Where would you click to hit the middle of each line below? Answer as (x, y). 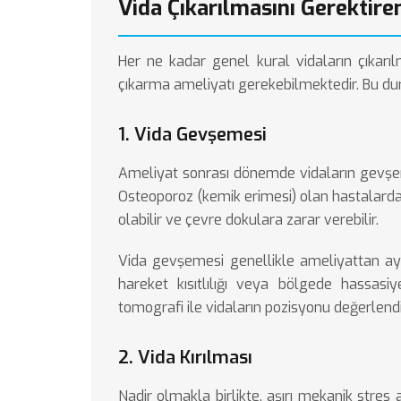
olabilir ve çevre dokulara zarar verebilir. (248, 220)
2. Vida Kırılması (185, 358)
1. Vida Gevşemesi (192, 135)
